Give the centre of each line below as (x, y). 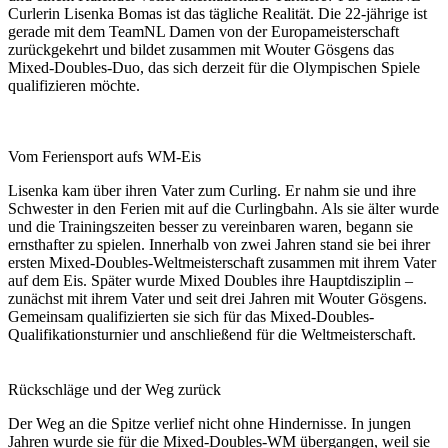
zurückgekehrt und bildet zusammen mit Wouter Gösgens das (201, 49)
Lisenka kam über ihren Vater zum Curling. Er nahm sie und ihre (212, 190)
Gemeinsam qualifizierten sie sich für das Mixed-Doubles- (191, 316)
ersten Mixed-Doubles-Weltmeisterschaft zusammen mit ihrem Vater (222, 262)
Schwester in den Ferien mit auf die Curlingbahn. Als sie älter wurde (223, 208)
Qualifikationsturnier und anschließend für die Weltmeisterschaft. (212, 334)
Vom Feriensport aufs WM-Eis (104, 156)
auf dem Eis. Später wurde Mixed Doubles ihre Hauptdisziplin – (210, 280)
